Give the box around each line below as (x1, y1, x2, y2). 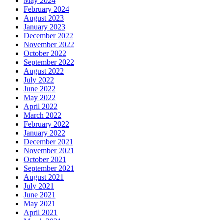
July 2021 (24, 182, 54, 191)
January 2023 (24, 23, 65, 31)
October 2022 (24, 49, 66, 58)
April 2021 (24, 208, 57, 217)
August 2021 (24, 173, 64, 182)
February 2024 (24, 5, 69, 14)
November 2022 (24, 40, 74, 49)
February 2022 (24, 120, 69, 129)
